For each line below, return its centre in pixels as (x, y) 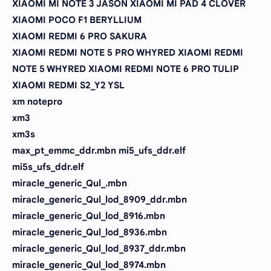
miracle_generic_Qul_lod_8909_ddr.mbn (100, 199)
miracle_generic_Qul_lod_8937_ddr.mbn (99, 248)
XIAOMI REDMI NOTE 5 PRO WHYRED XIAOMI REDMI (128, 52)
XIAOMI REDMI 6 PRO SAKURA (80, 36)
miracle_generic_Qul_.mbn (70, 183)
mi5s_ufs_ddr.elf (48, 167)
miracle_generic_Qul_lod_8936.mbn (90, 232)
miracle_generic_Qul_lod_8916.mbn (89, 216)
